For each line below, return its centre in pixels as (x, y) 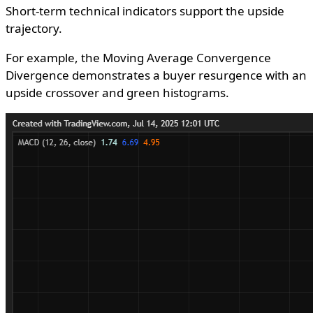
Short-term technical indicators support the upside (145, 11)
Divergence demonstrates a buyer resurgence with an (156, 75)
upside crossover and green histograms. (117, 93)
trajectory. (34, 29)
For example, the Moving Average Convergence (138, 58)
